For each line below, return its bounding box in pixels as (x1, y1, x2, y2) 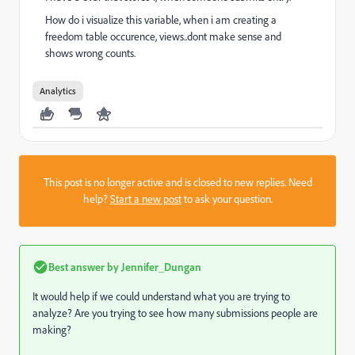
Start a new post (109, 192, 181, 206)
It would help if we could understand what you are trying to (32, 289, 290, 303)
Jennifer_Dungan (119, 260, 201, 273)
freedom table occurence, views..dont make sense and (45, 29, 281, 44)
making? (32, 323, 71, 337)
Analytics (40, 85, 76, 97)
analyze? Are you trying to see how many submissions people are (32, 306, 318, 320)
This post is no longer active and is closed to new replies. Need (43, 175, 312, 189)
